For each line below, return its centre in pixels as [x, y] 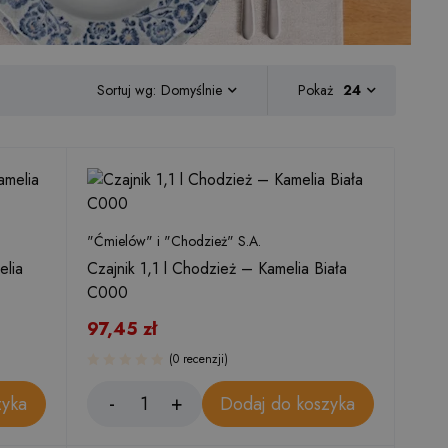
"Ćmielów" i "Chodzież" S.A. [174, 241]
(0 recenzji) [198, 359]
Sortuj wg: [126, 89]
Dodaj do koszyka [288, 403]
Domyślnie [191, 90]
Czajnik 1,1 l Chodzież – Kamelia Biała [217, 268]
